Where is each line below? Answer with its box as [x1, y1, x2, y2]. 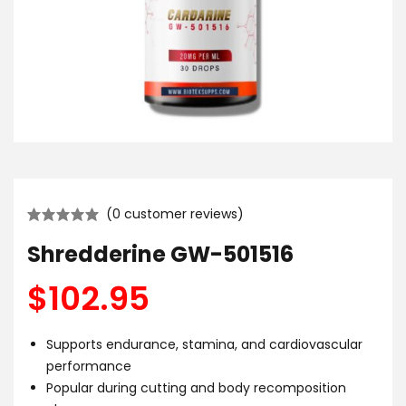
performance [46, 357, 131, 375]
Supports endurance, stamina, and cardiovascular [46, 335, 362, 353]
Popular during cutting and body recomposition [46, 379, 346, 397]
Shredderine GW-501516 [27, 239, 294, 269]
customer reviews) [121, 205, 244, 223]
